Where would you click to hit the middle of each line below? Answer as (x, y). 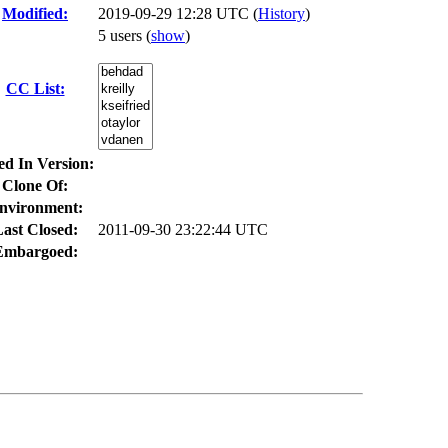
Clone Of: (35, 185)
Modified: (35, 13)
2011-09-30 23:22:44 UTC (183, 229)
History (281, 13)
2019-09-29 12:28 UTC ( (178, 13)
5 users (122, 35)
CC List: (35, 88)
